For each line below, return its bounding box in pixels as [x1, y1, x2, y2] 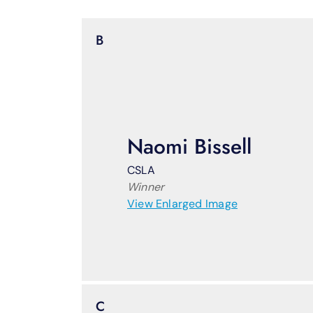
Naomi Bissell [127, 131, 252, 161]
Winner [127, 179, 165, 194]
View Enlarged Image [127, 196, 238, 211]
